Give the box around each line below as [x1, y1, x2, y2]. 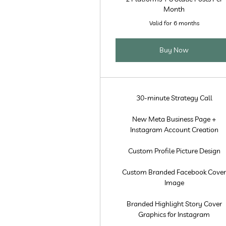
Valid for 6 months [149, 19, 199, 27]
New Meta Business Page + [132, 115, 216, 124]
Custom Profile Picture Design [128, 146, 220, 155]
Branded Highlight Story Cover [126, 199, 222, 208]
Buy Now [159, 45, 189, 54]
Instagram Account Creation [130, 125, 218, 134]
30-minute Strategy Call [136, 93, 212, 102]
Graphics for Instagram [138, 210, 210, 219]
